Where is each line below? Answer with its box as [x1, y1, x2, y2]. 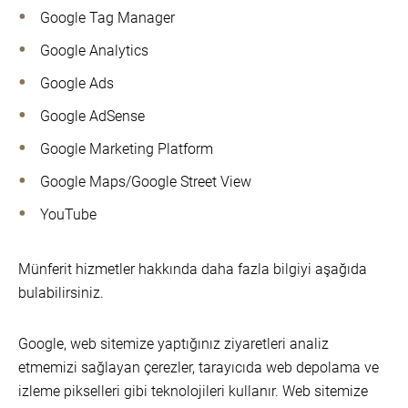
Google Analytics [40, 42, 148, 59]
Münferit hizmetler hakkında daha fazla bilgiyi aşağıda [18, 260, 367, 278]
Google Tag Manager [40, 9, 175, 26]
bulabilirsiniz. [18, 284, 104, 301]
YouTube [40, 206, 97, 223]
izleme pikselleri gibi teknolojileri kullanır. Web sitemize [18, 382, 368, 400]
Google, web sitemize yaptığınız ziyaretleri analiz [18, 335, 329, 352]
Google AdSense [40, 107, 145, 125]
